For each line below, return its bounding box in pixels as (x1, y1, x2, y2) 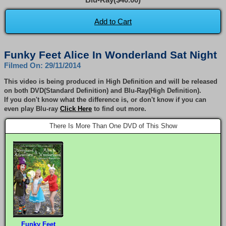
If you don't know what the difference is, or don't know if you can (4, 95, 206, 103)
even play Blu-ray (4, 104, 60, 112)
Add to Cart (94, 17, 132, 26)
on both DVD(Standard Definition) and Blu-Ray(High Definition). (4, 86, 201, 94)
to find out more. (92, 104, 146, 112)
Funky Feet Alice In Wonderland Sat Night (4, 48, 217, 61)
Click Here (60, 104, 92, 112)
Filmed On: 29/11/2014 (4, 61, 81, 70)
